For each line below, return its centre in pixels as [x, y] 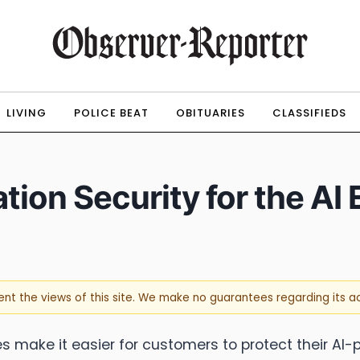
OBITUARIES [210, 113]
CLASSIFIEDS [309, 113]
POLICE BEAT [111, 113]
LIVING [26, 113]
